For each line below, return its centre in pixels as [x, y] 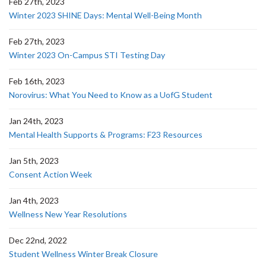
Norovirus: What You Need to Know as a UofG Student [111, 95]
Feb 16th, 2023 [37, 81]
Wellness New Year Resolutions [68, 214]
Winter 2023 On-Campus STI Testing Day [87, 55]
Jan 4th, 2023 [34, 200]
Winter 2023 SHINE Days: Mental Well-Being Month [105, 15]
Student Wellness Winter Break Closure [83, 254]
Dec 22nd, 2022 [38, 240]
